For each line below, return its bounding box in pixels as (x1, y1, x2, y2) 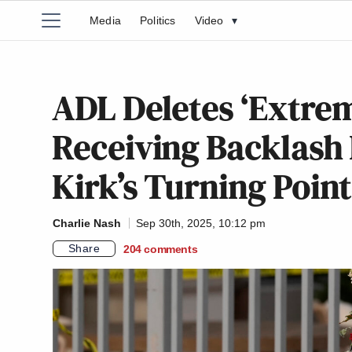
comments (144, 242, 198, 255)
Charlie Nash (53, 217, 121, 229)
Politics (140, 14, 176, 27)
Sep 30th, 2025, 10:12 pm (136, 217, 266, 229)
